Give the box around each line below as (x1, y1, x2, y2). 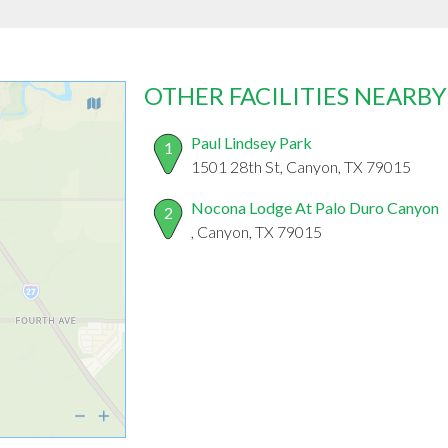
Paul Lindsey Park (191, 133, 312, 153)
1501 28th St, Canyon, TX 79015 (191, 157, 411, 177)
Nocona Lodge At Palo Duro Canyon (191, 198, 439, 218)
